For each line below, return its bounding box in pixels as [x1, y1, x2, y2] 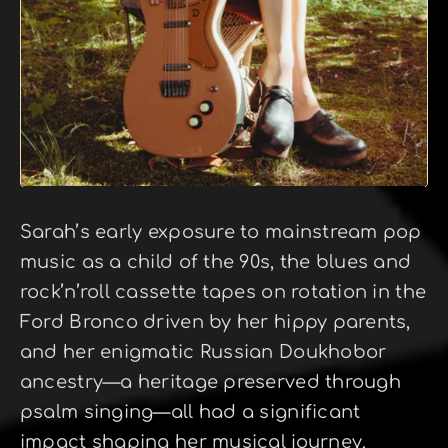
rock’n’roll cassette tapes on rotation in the [19, 282, 427, 303]
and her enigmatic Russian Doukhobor [19, 342, 387, 363]
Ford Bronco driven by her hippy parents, [19, 312, 411, 333]
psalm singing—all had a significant [19, 402, 361, 423]
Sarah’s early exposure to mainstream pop [19, 222, 422, 243]
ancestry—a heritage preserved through [19, 372, 401, 393]
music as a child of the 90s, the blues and [19, 252, 412, 273]
